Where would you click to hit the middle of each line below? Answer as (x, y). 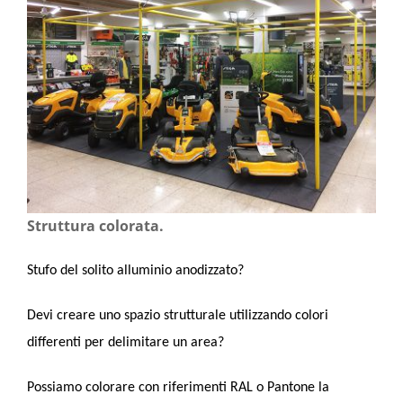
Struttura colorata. (95, 225)
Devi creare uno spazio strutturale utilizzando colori (178, 315)
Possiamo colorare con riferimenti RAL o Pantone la (178, 387)
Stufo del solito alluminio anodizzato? (135, 270)
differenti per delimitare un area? (125, 342)
